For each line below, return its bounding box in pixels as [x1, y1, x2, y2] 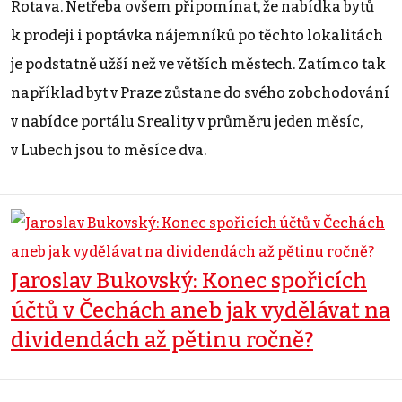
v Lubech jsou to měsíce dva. [11, 141, 206, 159]
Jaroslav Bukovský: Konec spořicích [11, 267, 367, 293]
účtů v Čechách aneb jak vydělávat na [11, 297, 390, 323]
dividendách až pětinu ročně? [11, 327, 313, 353]
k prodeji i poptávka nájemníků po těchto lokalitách [11, 26, 383, 44]
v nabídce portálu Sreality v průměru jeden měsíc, [11, 112, 363, 130]
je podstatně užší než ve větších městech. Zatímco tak [11, 55, 386, 73]
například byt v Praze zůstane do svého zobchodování [11, 83, 389, 101]
